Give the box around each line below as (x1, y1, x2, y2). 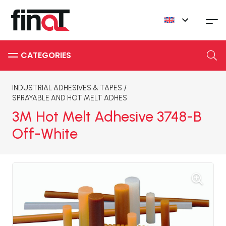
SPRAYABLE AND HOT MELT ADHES (12, 93, 127, 102)
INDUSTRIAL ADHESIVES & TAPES (12, 83, 122, 92)
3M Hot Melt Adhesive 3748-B (12, 108, 202, 125)
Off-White (12, 125, 78, 142)
